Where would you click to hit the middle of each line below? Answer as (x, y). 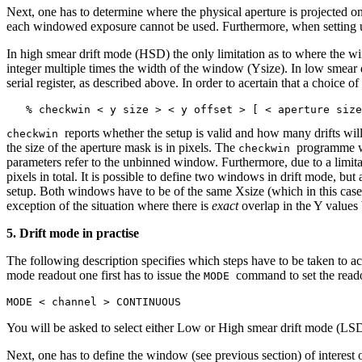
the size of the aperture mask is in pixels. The (122, 147)
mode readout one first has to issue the (105, 275)
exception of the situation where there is (109, 205)
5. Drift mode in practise (73, 233)
